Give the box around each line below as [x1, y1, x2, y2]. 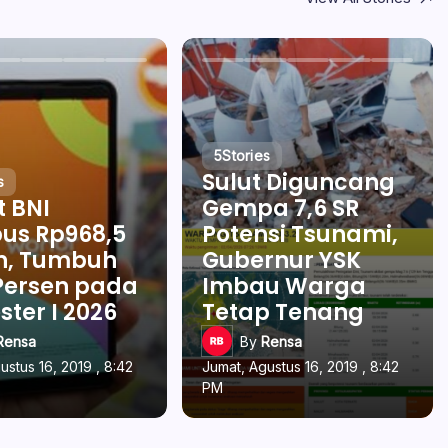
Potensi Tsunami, [202, 219, 399, 250]
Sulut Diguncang [202, 167, 396, 198]
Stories [222, 147, 271, 164]
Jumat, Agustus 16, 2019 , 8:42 [202, 358, 400, 375]
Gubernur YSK [202, 245, 362, 276]
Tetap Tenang [202, 297, 365, 328]
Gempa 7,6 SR [202, 193, 360, 224]
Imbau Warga [202, 271, 367, 302]
